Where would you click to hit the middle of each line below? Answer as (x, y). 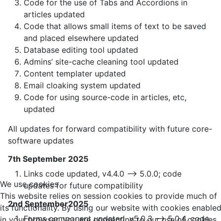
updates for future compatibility (83, 186)
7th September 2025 (48, 159)
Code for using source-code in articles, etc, (105, 97)
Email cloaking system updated (82, 86)
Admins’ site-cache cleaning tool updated (101, 62)
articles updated (54, 15)
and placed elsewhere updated (81, 38)
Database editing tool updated (81, 50)
